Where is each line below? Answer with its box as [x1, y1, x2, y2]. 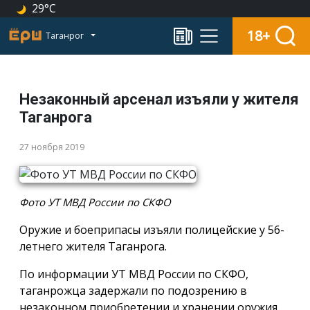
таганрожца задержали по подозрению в [19, 283, 247, 299]
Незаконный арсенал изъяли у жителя [19, 90, 299, 108]
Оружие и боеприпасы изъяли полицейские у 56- [19, 222, 284, 238]
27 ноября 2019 [19, 140, 84, 153]
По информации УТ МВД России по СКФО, [19, 266, 248, 282]
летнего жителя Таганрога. [19, 239, 167, 255]
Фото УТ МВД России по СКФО [19, 195, 171, 210]
